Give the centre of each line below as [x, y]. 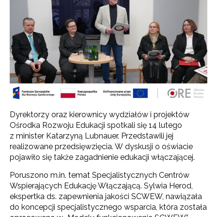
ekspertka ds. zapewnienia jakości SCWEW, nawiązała [106, 196]
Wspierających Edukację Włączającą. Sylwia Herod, [101, 186]
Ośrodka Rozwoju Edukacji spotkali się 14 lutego [96, 125]
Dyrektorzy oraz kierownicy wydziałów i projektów [100, 114]
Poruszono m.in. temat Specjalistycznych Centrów [100, 175]
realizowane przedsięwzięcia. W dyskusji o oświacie [101, 146]
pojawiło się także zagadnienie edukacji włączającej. [102, 157]
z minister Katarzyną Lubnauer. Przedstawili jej [92, 136]
